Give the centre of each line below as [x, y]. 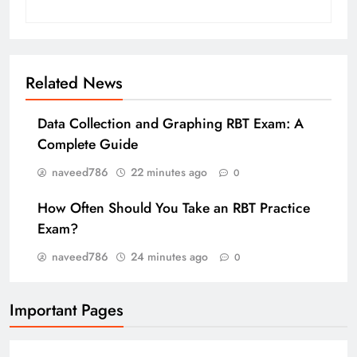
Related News [74, 83]
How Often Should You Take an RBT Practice [174, 208]
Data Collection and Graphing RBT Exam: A [171, 124]
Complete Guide [88, 145]
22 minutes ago [169, 173]
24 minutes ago [169, 257]
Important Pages [67, 310]
